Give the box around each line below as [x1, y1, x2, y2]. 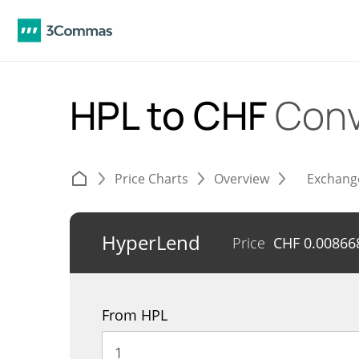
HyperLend [102, 229, 200, 256]
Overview [214, 170, 269, 188]
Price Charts [115, 170, 188, 188]
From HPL [102, 305, 167, 325]
